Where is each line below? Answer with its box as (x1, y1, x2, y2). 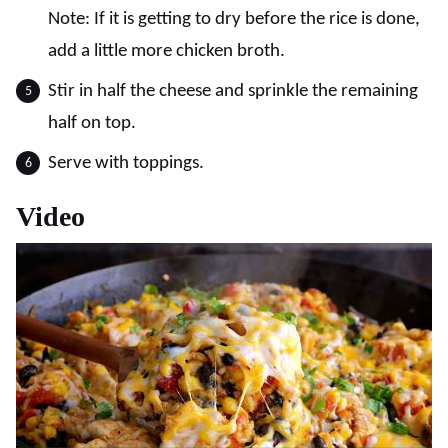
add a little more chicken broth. (48, 42, 285, 61)
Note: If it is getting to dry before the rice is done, (48, 10, 420, 29)
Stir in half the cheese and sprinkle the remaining (48, 82, 418, 101)
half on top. (48, 114, 136, 133)
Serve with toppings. (48, 154, 204, 173)
